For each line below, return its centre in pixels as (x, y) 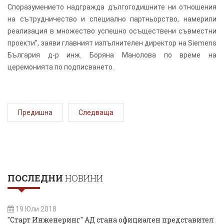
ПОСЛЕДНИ (35, 178)
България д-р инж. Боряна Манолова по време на (112, 55)
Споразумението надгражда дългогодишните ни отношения (112, 7)
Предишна (35, 112)
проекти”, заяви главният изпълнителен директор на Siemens (112, 43)
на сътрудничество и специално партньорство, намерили (112, 19)
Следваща (96, 112)
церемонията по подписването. (61, 67)
